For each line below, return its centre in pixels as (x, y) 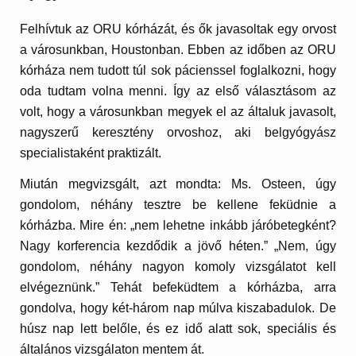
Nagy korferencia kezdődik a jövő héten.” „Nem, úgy (178, 246)
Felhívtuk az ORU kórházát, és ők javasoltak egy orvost (178, 29)
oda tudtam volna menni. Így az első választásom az (178, 91)
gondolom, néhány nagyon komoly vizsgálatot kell (178, 267)
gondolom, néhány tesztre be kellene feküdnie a (178, 205)
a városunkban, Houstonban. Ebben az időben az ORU (178, 49)
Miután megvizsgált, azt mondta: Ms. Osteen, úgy (178, 184)
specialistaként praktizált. (91, 153)
